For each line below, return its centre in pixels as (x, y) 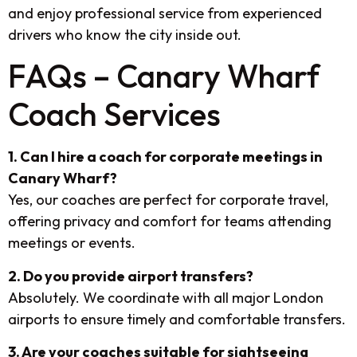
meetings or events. (72, 243)
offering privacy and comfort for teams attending (170, 222)
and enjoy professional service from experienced (165, 13)
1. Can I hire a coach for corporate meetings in (165, 157)
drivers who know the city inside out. (125, 34)
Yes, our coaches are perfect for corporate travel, (168, 200)
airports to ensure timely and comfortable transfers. (177, 319)
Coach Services (114, 114)
